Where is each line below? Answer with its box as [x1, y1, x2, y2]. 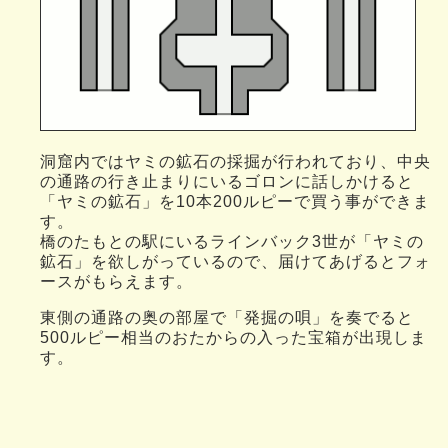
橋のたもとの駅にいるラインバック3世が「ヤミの [40, 233, 424, 251]
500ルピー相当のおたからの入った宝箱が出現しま [40, 329, 427, 347]
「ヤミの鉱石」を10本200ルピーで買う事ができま [40, 193, 430, 211]
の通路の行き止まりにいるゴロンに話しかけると [40, 173, 414, 191]
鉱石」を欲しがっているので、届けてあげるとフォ [40, 253, 431, 271]
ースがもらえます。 [40, 273, 193, 291]
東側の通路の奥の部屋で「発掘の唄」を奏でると [40, 309, 414, 327]
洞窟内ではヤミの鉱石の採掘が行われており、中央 [40, 153, 431, 171]
